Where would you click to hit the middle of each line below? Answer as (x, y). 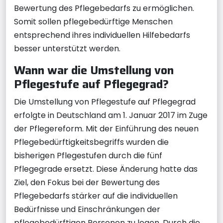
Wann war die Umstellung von (94, 70)
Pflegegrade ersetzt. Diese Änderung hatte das (106, 169)
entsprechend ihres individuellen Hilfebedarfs (102, 35)
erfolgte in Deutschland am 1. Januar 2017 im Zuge (111, 115)
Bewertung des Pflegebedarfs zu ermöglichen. (104, 8)
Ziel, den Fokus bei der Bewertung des (87, 182)
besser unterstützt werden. (67, 48)
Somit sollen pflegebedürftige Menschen (93, 21)
